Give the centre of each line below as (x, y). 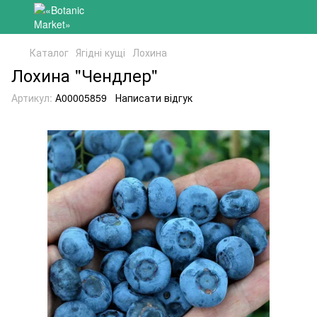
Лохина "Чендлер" (85, 75)
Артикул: (32, 98)
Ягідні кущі (100, 52)
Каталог (49, 52)
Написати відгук (154, 98)
